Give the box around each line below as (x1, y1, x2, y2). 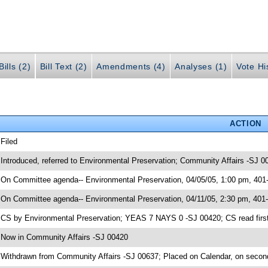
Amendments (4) (96, 62, 166, 72)
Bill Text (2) (39, 62, 87, 72)
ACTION (229, 118, 261, 128)
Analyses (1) (175, 62, 227, 72)
